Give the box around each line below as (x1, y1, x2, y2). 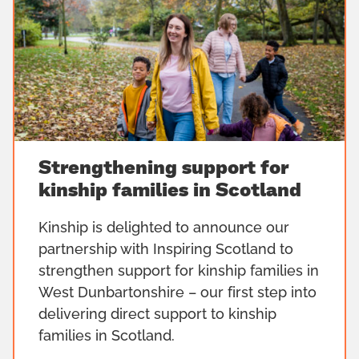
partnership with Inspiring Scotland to (38, 243, 293, 258)
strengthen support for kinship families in (38, 264, 319, 280)
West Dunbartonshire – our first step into (38, 286, 317, 301)
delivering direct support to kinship (38, 308, 276, 323)
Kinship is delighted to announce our (38, 221, 289, 236)
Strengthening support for (38, 159, 288, 179)
